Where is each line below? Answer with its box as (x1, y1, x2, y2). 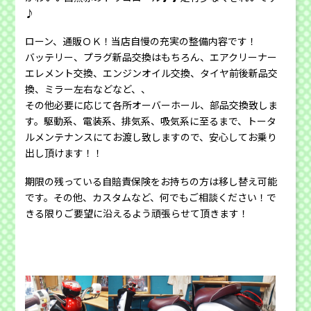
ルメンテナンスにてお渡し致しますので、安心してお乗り (25, 130, 278, 144)
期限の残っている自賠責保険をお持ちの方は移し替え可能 (25, 174, 278, 188)
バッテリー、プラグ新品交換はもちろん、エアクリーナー (25, 50, 278, 65)
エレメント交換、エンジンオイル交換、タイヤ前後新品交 (25, 66, 278, 81)
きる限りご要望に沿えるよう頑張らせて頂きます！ (25, 205, 249, 220)
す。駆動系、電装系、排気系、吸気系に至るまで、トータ (25, 114, 277, 128)
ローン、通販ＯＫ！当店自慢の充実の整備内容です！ (25, 34, 258, 49)
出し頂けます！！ (25, 146, 103, 160)
